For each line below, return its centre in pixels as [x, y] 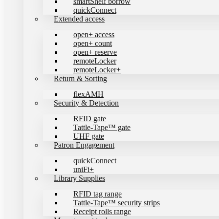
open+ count [93, 43]
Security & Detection [86, 103]
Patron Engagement [84, 145]
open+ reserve [95, 52]
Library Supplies [79, 178]
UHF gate [89, 136]
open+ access [94, 34]
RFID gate [90, 119]
